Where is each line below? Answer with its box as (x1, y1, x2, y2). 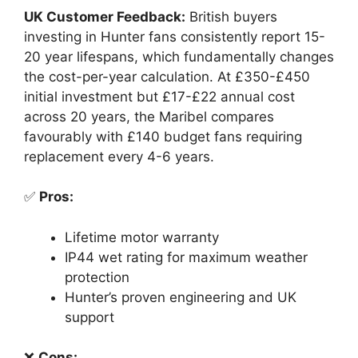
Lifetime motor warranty (65, 229, 219, 245)
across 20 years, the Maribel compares (24, 108, 274, 125)
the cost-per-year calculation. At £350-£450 (24, 68, 310, 85)
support (65, 308, 114, 325)
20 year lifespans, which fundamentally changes (24, 48, 334, 65)
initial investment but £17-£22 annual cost (24, 88, 295, 105)
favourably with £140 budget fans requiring (24, 128, 302, 145)
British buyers (185, 8, 277, 25)
